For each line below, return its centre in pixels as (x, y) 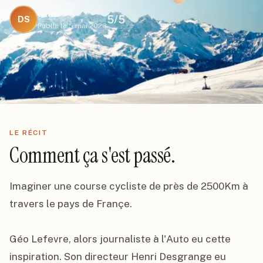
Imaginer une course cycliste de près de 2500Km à (129, 186)
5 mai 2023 (88, 26)
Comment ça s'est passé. (92, 155)
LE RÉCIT (29, 133)
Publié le (52, 26)
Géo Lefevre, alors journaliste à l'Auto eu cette (120, 239)
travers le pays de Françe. (71, 204)
